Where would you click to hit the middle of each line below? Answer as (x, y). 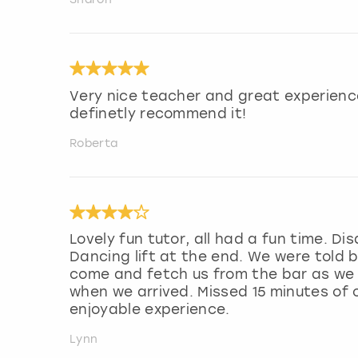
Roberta (94, 143)
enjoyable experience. (150, 310)
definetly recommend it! (158, 113)
